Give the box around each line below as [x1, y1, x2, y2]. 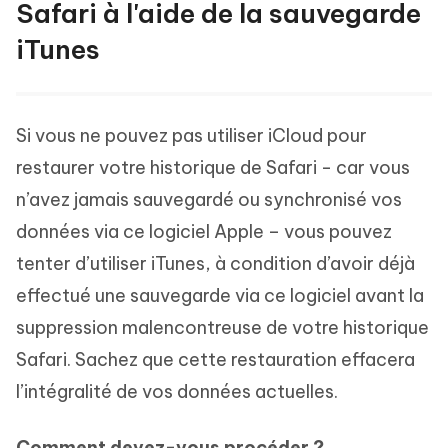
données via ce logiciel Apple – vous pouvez [16, 219, 392, 243]
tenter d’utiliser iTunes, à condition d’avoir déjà [16, 251, 415, 275]
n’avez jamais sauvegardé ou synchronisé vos [16, 187, 402, 211]
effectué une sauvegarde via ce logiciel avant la [16, 283, 424, 307]
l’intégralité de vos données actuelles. [16, 379, 338, 403]
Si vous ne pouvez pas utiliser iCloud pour [16, 123, 367, 147]
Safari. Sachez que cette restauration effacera [16, 347, 415, 371]
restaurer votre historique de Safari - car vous [16, 155, 410, 179]
